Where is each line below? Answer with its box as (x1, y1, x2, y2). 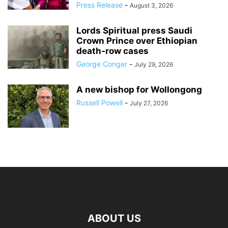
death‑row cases (76, 46, 149, 56)
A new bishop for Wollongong (76, 84, 202, 95)
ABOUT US (87, 212, 141, 225)
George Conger (76, 60, 127, 69)
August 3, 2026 (130, 2, 173, 10)
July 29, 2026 (134, 61, 173, 69)
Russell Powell (76, 98, 123, 107)
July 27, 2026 (130, 99, 168, 107)
